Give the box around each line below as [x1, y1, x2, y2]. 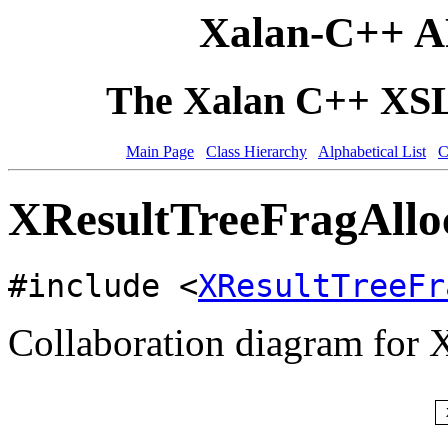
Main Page [126, 142, 194, 160]
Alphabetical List [318, 142, 426, 160]
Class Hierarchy [206, 142, 307, 160]
